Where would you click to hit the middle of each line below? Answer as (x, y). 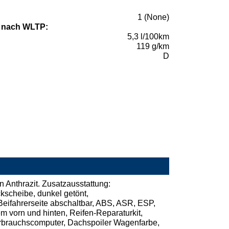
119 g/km (153, 47)
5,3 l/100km (148, 37)
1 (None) (153, 17)
